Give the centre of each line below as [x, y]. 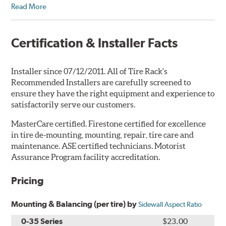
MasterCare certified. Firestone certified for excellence [109, 124]
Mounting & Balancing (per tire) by [75, 204]
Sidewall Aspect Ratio [170, 205]
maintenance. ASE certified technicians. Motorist [99, 146]
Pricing [28, 181]
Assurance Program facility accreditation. [86, 157]
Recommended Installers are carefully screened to [101, 82]
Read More [29, 7]
